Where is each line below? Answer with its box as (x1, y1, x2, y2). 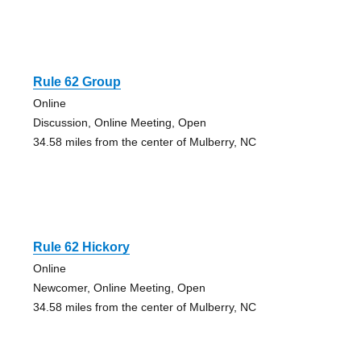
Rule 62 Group (32, 75, 121, 89)
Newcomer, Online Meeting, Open (32, 281, 205, 295)
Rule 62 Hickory (32, 240, 130, 255)
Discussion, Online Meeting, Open (32, 116, 206, 130)
